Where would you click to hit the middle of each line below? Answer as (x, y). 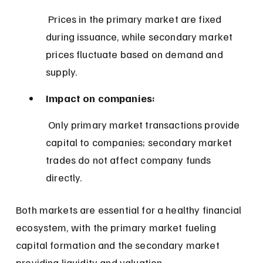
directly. (64, 177)
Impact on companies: (101, 98)
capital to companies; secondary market (140, 142)
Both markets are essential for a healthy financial (130, 209)
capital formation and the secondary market (119, 245)
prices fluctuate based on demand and (136, 54)
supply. (62, 71)
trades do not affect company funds (130, 159)
